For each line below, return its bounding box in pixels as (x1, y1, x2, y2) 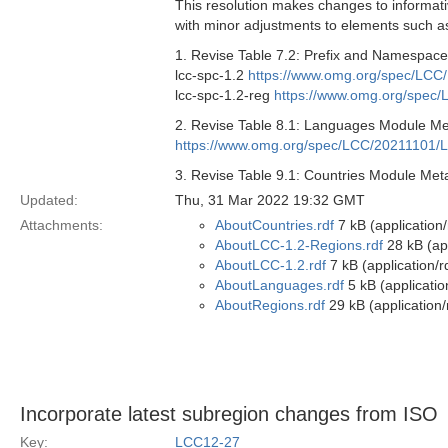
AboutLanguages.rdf (215, 277, 344, 293)
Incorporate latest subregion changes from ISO (20, 403, 438, 425)
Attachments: (20, 217, 103, 233)
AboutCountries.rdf (215, 217, 334, 233)
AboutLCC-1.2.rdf (215, 257, 326, 273)
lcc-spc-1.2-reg (175, 87, 274, 103)
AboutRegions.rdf (215, 297, 325, 313)
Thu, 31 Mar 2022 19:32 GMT (175, 192, 365, 208)
